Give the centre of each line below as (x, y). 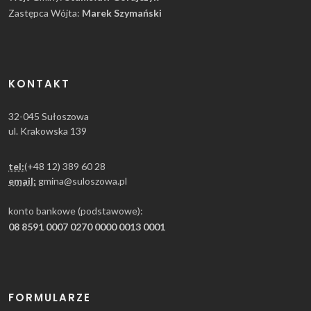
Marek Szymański (122, 12)
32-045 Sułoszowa (49, 116)
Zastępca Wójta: (45, 12)
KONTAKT (39, 83)
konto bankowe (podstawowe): (76, 210)
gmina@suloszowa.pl (83, 180)
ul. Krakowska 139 (48, 131)
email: (22, 180)
